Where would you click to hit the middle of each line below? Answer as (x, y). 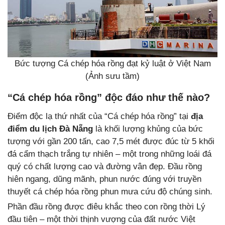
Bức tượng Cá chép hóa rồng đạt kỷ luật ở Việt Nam (113, 63)
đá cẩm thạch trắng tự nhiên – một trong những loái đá (109, 154)
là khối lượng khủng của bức (148, 129)
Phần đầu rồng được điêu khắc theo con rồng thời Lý (106, 206)
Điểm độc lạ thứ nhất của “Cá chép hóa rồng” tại (99, 116)
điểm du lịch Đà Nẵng (50, 129)
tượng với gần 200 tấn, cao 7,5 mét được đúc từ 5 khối (111, 141)
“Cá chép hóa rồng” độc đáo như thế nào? (109, 97)
